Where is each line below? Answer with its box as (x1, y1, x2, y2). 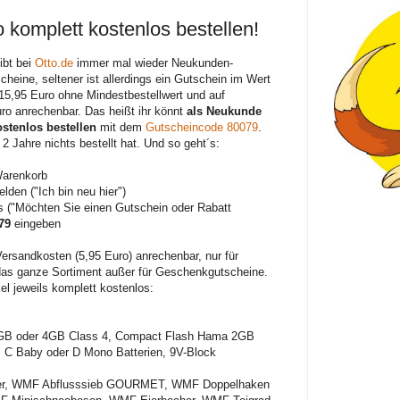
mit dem (96, 120, 146, 134)
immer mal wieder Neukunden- (73, 55, 234, 70)
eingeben (11, 216, 61, 230)
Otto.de (35, 55, 74, 70)
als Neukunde (187, 104, 262, 118)
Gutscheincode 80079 (146, 120, 258, 134)
